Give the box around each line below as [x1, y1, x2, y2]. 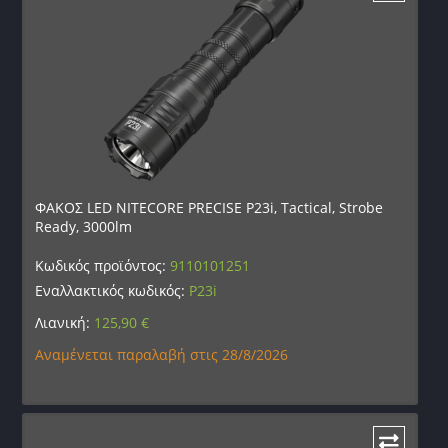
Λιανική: [35, 312, 95, 332]
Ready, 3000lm [35, 216, 133, 236]
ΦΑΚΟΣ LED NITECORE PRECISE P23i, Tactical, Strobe [35, 197, 384, 217]
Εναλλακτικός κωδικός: [35, 280, 190, 300]
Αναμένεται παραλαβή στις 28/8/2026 [35, 344, 289, 364]
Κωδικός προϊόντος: [35, 255, 171, 275]
